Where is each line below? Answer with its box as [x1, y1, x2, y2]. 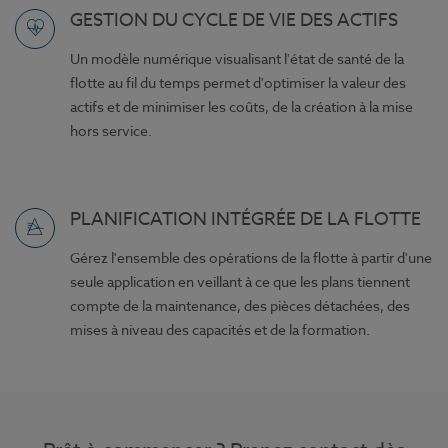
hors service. [70, 121, 152, 141]
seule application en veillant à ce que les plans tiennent [70, 272, 410, 292]
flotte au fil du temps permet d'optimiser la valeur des [70, 73, 406, 93]
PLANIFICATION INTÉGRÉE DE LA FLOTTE [70, 206, 421, 234]
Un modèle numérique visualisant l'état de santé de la [70, 49, 404, 69]
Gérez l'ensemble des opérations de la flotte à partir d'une [70, 248, 432, 268]
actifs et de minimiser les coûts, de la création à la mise [70, 97, 413, 117]
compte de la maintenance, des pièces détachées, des [70, 296, 410, 316]
